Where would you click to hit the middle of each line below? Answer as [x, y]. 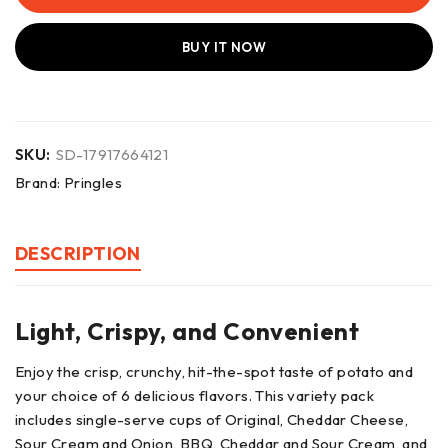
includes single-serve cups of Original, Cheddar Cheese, [211, 419]
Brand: [39, 182]
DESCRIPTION [78, 253]
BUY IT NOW [224, 46]
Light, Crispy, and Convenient [187, 330]
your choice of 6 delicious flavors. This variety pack [195, 395]
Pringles [93, 182]
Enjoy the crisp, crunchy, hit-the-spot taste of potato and [214, 371]
